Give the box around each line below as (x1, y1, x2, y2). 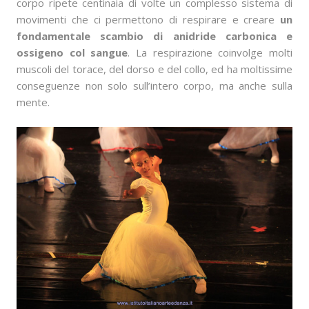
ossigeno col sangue (17, 46, 128, 59)
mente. (17, 95, 50, 109)
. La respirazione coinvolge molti (128, 46, 293, 59)
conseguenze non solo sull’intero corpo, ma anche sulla (17, 79, 292, 92)
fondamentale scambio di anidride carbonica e (17, 29, 292, 43)
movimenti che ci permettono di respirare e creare (17, 12, 280, 26)
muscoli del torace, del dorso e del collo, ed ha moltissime (17, 62, 292, 76)
